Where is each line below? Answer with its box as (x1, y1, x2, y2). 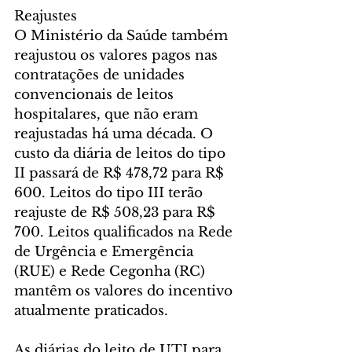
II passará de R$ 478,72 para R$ (14, 164, 228, 181)
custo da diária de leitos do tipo (14, 145, 229, 162)
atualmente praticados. (14, 302, 168, 319)
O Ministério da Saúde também (14, 27, 232, 44)
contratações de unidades (14, 66, 189, 83)
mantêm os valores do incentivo (14, 282, 236, 299)
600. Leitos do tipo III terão (14, 184, 207, 201)
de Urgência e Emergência (14, 243, 197, 260)
